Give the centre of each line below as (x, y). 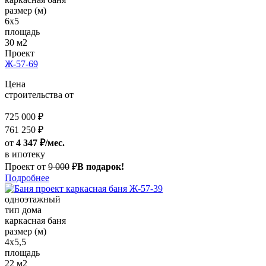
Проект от (25, 167)
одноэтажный (33, 199)
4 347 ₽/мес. (40, 143)
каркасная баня (35, 221)
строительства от (39, 95)
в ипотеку (25, 154)
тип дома (23, 210)
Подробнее (27, 178)
